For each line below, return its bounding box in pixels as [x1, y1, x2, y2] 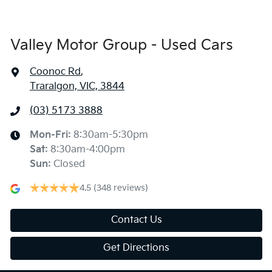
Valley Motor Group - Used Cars [10, 36, 233, 54]
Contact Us [110, 214, 162, 226]
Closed [53, 158, 85, 170]
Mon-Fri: [30, 129, 73, 141]
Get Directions [103, 242, 169, 254]
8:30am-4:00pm [50, 143, 125, 155]
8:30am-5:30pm [73, 129, 148, 141]
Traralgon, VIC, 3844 [30, 80, 124, 92]
